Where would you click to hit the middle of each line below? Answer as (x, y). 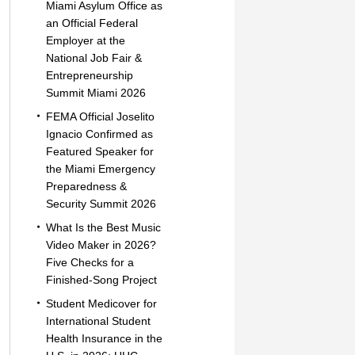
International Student (98, 321)
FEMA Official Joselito (100, 116)
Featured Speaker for (99, 151)
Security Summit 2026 (101, 204)
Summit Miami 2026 (95, 93)
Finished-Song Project (101, 280)
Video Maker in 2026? (101, 245)
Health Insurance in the (104, 338)
